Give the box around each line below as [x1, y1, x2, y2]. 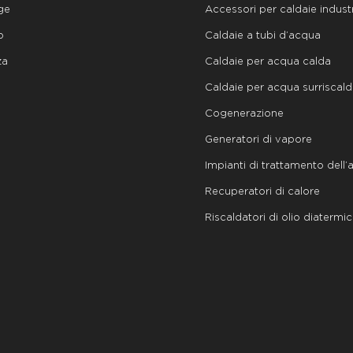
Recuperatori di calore [205, 187, 321, 198]
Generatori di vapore [205, 135, 313, 146]
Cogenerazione [205, 109, 284, 120]
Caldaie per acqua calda [205, 57, 332, 68]
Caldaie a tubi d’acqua [205, 31, 321, 42]
